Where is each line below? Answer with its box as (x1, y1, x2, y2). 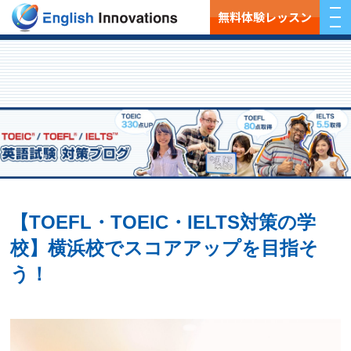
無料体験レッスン (217, 9, 312, 25)
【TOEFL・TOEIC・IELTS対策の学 (10, 212, 317, 233)
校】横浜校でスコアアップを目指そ (10, 238, 319, 259)
